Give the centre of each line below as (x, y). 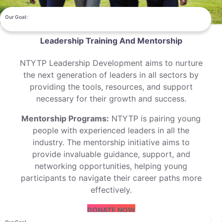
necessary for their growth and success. (111, 99)
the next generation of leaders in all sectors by (111, 75)
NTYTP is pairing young (155, 119)
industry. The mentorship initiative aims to (111, 142)
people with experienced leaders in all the (111, 131)
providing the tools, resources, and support (111, 87)
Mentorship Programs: (65, 119)
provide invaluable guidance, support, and (111, 154)
